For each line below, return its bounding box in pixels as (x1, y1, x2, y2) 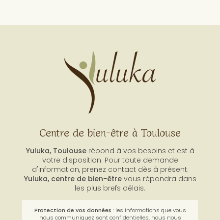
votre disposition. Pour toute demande (42, 173, 178, 184)
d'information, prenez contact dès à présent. (31, 183, 189, 193)
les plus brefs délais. (75, 201, 145, 212)
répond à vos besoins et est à (86, 164, 194, 174)
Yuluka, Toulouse (26, 164, 86, 174)
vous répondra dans (121, 192, 196, 202)
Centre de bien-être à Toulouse (39, 143, 181, 158)
